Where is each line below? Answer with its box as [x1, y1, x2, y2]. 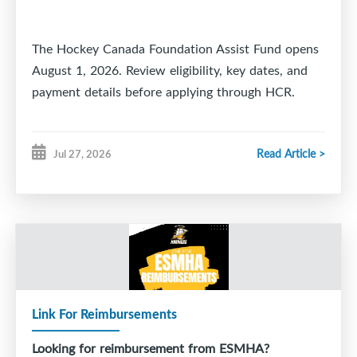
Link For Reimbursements [32, 304, 177, 324]
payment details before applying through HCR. [32, 83, 295, 101]
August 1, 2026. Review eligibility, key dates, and [32, 61, 308, 80]
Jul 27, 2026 [53, 147, 112, 162]
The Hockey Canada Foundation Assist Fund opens [32, 40, 319, 58]
